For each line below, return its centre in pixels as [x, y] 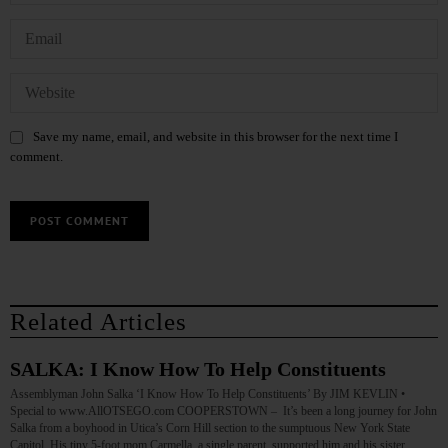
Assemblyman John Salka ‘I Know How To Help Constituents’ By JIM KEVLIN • [207, 393]
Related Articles [98, 321]
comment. [36, 157]
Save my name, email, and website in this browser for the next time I [215, 137]
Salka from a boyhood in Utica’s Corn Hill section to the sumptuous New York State [210, 427]
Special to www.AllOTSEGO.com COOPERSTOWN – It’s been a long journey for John [223, 410]
